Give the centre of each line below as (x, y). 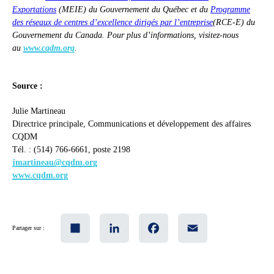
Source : (28, 86)
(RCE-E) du (234, 23)
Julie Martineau (39, 111)
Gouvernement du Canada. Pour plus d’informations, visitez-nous (125, 35)
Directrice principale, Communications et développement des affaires (131, 124)
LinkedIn (140, 218)
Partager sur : (28, 228)
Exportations (34, 10)
